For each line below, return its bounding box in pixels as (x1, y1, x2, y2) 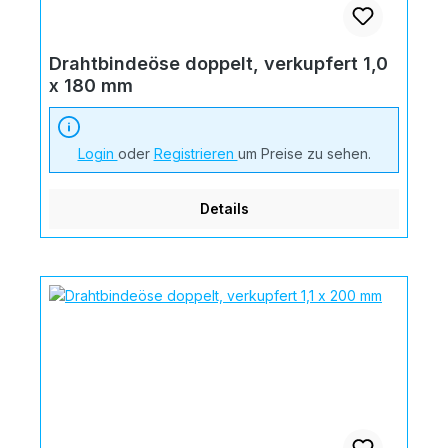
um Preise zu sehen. (237, 144, 371, 162)
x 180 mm (49, 74, 133, 96)
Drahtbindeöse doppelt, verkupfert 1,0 (49, 52, 388, 74)
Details (199, 199, 249, 217)
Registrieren (153, 144, 238, 162)
